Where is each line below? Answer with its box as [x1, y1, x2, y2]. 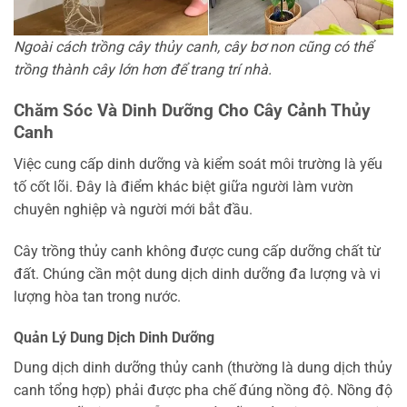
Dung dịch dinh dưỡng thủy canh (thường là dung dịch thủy [14, 359, 392, 377]
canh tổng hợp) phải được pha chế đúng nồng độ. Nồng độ [14, 382, 392, 400]
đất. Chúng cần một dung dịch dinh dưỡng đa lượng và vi [14, 264, 381, 283]
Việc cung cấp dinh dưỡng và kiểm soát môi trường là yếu [14, 154, 382, 173]
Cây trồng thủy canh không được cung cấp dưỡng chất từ [14, 242, 381, 260]
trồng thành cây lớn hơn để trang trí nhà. [14, 61, 272, 79]
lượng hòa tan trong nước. [14, 287, 181, 305]
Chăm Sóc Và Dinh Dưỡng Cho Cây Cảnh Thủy [14, 100, 371, 122]
